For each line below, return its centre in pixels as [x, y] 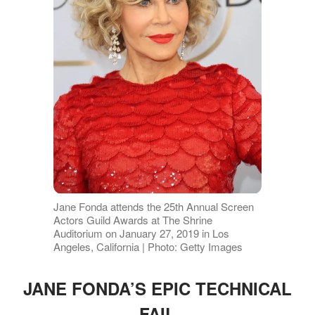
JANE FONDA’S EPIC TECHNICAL [157, 288]
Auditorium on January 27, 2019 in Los [141, 233]
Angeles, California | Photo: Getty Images [148, 246]
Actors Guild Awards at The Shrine [133, 219]
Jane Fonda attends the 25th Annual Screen [153, 206]
